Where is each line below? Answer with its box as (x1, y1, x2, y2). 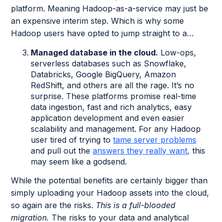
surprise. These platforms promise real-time (31, 91, 197, 102)
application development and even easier (31, 113, 185, 123)
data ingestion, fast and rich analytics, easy (31, 102, 192, 112)
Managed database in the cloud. (31, 48, 159, 58)
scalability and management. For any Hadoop (31, 124, 201, 134)
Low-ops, (158, 48, 197, 58)
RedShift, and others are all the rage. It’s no (31, 80, 195, 91)
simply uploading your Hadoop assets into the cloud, (11, 188, 210, 198)
